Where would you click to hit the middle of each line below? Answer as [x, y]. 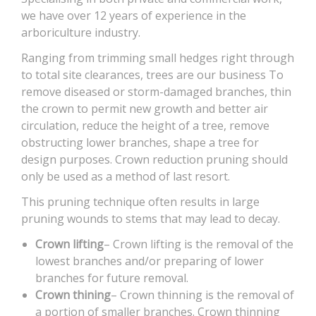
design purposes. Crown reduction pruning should [154, 159]
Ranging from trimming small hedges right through [158, 57]
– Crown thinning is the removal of [202, 294]
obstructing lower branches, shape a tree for [140, 142]
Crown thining [73, 294]
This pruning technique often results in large [140, 201]
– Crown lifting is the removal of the [199, 244]
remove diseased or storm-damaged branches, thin [156, 91]
